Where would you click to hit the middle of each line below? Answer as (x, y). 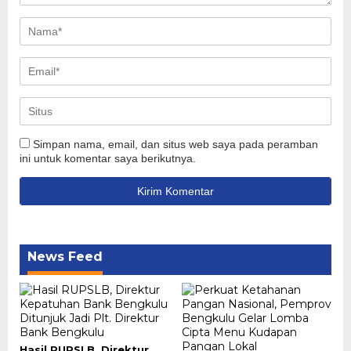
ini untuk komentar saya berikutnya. (108, 158)
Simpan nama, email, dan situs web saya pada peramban (175, 144)
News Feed (65, 257)
